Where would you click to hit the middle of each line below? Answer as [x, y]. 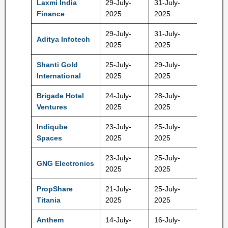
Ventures [52, 107]
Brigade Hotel [60, 96]
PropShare [55, 189]
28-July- [167, 96]
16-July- [167, 220]
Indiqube [52, 127]
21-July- [118, 189]
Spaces [49, 138]
